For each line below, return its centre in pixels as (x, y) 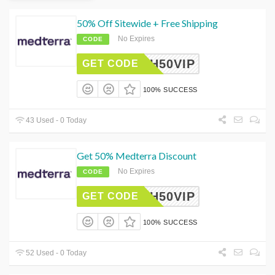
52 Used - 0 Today (56, 253)
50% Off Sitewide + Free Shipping (147, 23)
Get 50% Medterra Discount (137, 156)
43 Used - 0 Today (56, 121)
